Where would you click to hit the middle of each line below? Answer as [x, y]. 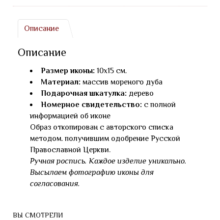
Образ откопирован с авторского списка [102, 127]
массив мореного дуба [122, 82]
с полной [159, 105]
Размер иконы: [68, 71]
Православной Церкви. [70, 150]
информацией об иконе [70, 116]
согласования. [55, 184]
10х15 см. [111, 71]
